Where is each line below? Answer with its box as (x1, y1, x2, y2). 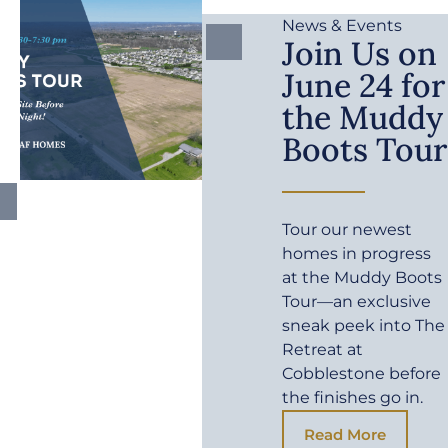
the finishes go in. (282, 387, 424, 407)
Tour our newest (282, 219, 413, 239)
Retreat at (282, 339, 364, 359)
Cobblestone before (282, 363, 442, 383)
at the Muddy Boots (282, 267, 443, 287)
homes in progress (282, 243, 432, 263)
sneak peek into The (282, 315, 446, 335)
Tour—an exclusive (282, 291, 432, 311)
